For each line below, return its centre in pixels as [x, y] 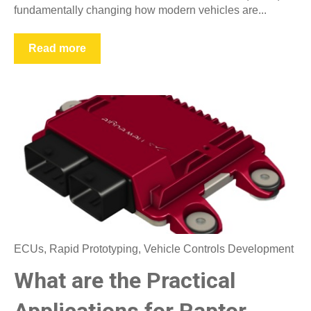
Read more [57, 49]
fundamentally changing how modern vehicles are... [140, 10]
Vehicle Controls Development [219, 249]
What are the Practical [125, 280]
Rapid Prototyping [94, 249]
